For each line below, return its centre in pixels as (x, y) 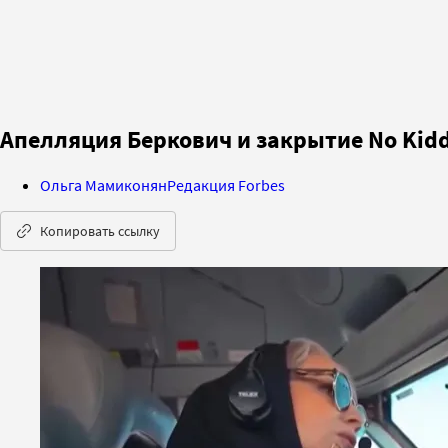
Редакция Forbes (226, 184)
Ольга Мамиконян (103, 184)
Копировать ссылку (100, 230)
